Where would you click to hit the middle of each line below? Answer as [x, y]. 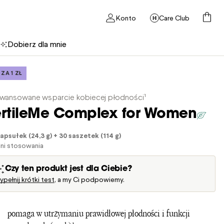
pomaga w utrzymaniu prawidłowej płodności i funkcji [98, 214]
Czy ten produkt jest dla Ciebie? [68, 169]
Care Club [174, 18]
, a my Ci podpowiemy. [89, 180]
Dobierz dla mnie [37, 44]
